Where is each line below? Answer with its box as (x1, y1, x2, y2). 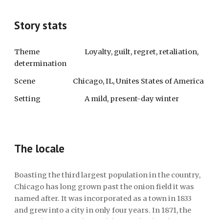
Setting (14, 94, 41, 103)
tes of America (153, 77, 204, 86)
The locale (14, 141, 65, 155)
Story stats (14, 18, 67, 32)
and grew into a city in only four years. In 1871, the (14, 206, 192, 215)
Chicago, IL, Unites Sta (73, 77, 153, 86)
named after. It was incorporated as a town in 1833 (14, 194, 192, 203)
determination (14, 59, 67, 68)
